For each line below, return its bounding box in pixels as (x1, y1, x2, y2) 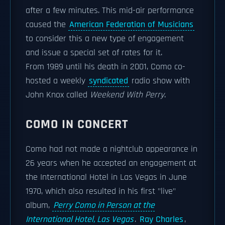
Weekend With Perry (90, 89, 164, 100)
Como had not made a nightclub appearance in (26, 144, 197, 155)
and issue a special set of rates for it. (26, 47, 162, 58)
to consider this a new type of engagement (26, 33, 184, 44)
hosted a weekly (26, 75, 88, 86)
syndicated (89, 75, 128, 86)
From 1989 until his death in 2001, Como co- (26, 61, 185, 72)
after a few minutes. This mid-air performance (26, 5, 194, 16)
